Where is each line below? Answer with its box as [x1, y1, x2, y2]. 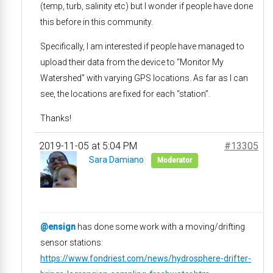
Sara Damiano [89, 155, 144, 165]
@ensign [40, 222, 76, 232]
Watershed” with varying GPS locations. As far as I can [40, 73, 248, 83]
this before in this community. [40, 17, 153, 27]
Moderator [157, 156, 192, 165]
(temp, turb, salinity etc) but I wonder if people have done [40, 1, 253, 11]
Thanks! [40, 113, 71, 123]
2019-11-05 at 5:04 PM [39, 140, 137, 152]
